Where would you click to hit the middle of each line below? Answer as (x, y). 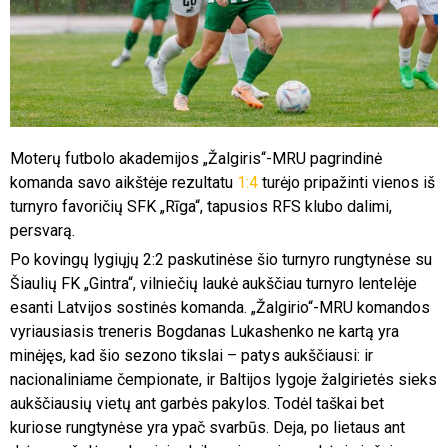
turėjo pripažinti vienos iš (346, 183)
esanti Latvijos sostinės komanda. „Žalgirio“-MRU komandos (220, 308)
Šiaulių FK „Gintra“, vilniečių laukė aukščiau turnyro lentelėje (213, 284)
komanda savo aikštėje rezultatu (123, 183)
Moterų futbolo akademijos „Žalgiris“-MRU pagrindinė (196, 159)
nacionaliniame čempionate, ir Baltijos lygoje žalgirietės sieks (223, 380)
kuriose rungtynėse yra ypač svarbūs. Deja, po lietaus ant (207, 428)
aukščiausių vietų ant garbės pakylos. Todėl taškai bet (197, 404)
